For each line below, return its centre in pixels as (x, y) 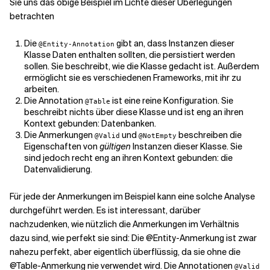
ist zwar (240, 238)
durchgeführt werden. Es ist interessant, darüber (105, 210)
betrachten (32, 16)
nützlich (101, 224)
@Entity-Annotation (77, 44)
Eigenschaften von (62, 146)
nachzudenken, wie (48, 224)
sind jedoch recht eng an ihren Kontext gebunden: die (128, 158)
